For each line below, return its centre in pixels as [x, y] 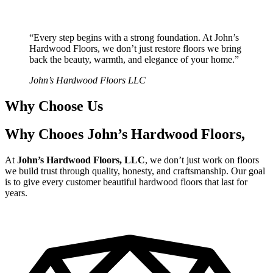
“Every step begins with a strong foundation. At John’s [134, 37]
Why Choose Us [54, 106]
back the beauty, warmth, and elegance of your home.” [134, 59]
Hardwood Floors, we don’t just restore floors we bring [135, 48]
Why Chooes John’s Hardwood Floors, [125, 134]
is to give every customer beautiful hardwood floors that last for [126, 182]
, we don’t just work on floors [202, 160]
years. [16, 193]
